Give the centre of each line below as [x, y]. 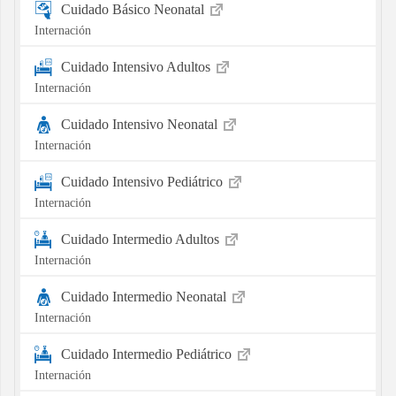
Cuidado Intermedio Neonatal [145, 296]
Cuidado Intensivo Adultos [137, 66]
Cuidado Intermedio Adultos [141, 239]
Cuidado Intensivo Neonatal [141, 124]
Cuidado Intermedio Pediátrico [148, 354]
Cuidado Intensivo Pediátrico [143, 181]
